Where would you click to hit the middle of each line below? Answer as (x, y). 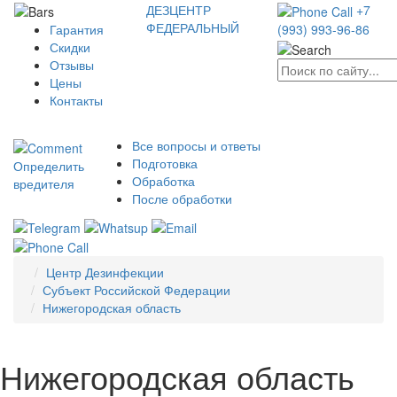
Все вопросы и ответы (197, 146)
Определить (49, 165)
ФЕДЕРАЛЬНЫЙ (192, 27)
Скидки (70, 47)
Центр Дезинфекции (105, 272)
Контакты (76, 101)
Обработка (164, 181)
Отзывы (72, 65)
